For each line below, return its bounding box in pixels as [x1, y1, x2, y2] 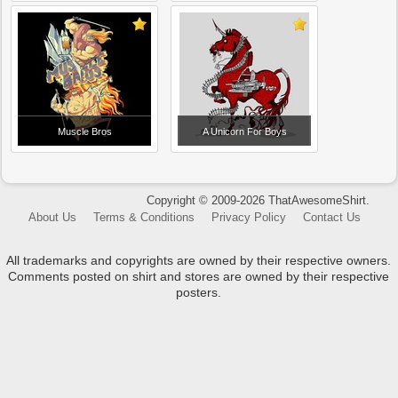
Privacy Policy [211, 211, 287, 224]
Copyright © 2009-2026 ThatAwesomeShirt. [146, 194, 370, 207]
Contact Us [303, 211, 362, 224]
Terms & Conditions [93, 211, 195, 224]
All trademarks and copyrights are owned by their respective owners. [6, 253, 392, 267]
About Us [28, 211, 77, 224]
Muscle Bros [57, 126, 112, 137]
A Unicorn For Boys [202, 126, 287, 137]
